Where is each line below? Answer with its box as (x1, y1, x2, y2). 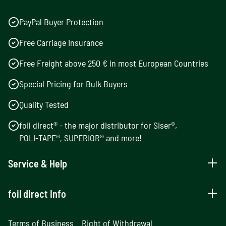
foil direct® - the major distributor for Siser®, (19, 120, 177, 131)
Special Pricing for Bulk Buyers (19, 78, 128, 90)
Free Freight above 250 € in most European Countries (19, 58, 208, 69)
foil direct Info (8, 188, 66, 200)
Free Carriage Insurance (19, 37, 103, 48)
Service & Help (8, 157, 67, 170)
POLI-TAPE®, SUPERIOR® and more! (19, 132, 142, 144)
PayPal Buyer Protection (19, 16, 103, 28)
